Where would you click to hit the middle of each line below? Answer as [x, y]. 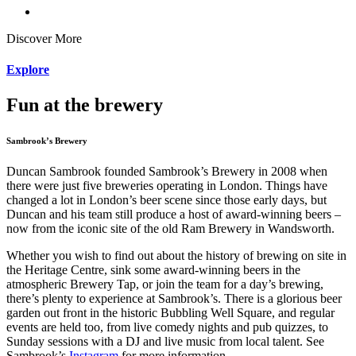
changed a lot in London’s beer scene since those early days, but [166, 200]
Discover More [44, 39]
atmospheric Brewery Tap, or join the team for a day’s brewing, [165, 284]
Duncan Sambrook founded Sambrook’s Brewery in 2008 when [167, 172]
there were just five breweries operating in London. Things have [167, 186]
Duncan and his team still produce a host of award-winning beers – [174, 215]
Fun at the [50, 104]
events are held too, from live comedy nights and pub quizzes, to [167, 327]
